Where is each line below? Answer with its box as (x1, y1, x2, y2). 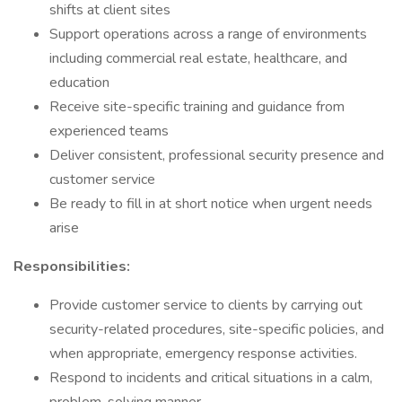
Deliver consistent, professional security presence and (49, 145, 384, 165)
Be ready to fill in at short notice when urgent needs (49, 194, 372, 214)
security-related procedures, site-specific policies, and (49, 319, 384, 339)
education (49, 73, 109, 92)
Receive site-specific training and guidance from (49, 97, 345, 117)
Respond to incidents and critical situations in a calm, (49, 368, 372, 388)
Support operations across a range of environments (49, 24, 367, 44)
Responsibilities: (13, 257, 130, 276)
